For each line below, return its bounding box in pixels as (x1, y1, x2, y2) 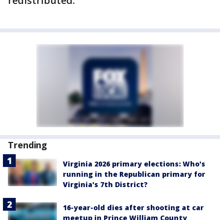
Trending (8, 139, 48, 151)
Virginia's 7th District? (63, 180, 148, 189)
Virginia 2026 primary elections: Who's (63, 159, 205, 168)
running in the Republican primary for (63, 169, 205, 179)
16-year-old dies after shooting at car (63, 203, 204, 212)
